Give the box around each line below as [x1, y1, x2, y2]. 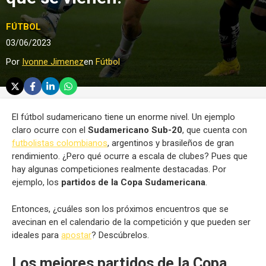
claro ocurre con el [12, 125, 88, 135]
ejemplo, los [12, 177, 59, 188]
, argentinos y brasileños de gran [107, 138, 234, 148]
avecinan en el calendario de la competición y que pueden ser [12, 216, 251, 227]
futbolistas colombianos [12, 138, 107, 148]
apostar [61, 229, 91, 240]
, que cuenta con [182, 125, 247, 135]
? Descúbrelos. [91, 229, 149, 240]
